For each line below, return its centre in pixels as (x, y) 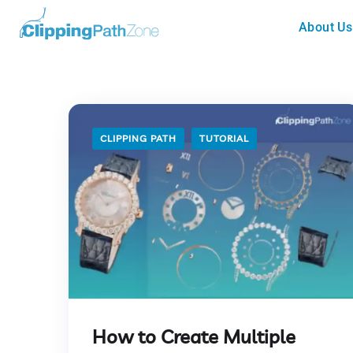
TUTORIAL (224, 138)
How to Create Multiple (194, 336)
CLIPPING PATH (138, 138)
